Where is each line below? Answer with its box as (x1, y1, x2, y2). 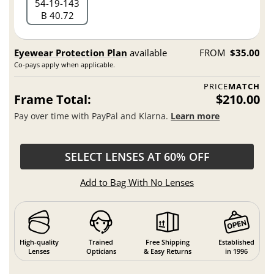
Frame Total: (14, 91, 92, 108)
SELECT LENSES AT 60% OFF (64, 149, 210, 165)
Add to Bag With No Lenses (80, 176, 194, 189)
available (127, 46, 168, 59)
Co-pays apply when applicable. (14, 60, 116, 70)
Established (218, 237, 255, 247)
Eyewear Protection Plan (14, 46, 128, 59)
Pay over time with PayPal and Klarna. (14, 110, 171, 122)
